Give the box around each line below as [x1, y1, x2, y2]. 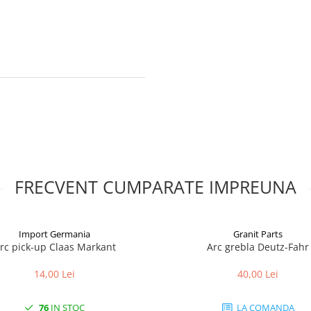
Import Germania [19, 228, 90, 240]
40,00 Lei [237, 267, 278, 280]
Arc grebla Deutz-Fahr [207, 240, 309, 253]
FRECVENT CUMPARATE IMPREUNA [15, 175, 296, 199]
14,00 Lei [34, 267, 75, 280]
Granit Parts [233, 228, 283, 240]
